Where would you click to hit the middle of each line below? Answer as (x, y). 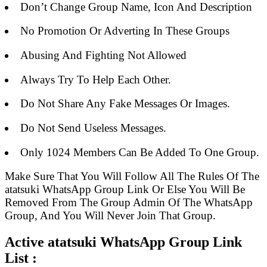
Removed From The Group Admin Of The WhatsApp (129, 203)
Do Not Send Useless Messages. (93, 128)
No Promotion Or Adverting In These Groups (125, 31)
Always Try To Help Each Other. (95, 79)
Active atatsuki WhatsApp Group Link (123, 242)
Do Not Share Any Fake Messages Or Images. (125, 104)
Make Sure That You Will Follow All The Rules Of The (132, 176)
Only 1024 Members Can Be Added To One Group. (139, 152)
